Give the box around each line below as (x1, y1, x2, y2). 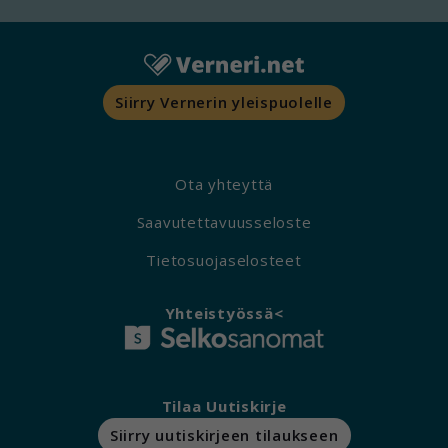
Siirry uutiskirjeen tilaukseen (109, 425, 339, 446)
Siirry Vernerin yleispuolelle (115, 92, 333, 113)
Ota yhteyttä (175, 173, 273, 194)
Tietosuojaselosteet (146, 249, 302, 270)
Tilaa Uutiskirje (161, 395, 287, 416)
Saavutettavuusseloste (136, 211, 312, 232)
